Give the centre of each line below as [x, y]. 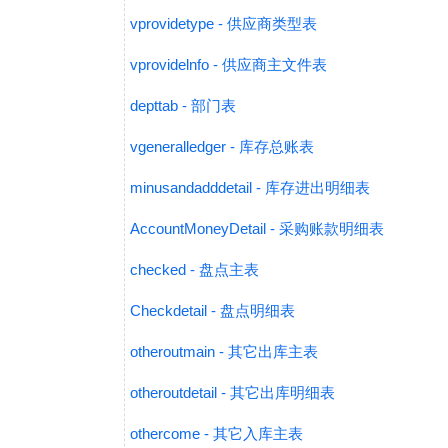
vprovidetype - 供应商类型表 [223, 23]
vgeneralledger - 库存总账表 [222, 146]
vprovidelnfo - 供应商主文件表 [228, 64]
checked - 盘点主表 [194, 269]
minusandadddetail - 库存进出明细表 [250, 187]
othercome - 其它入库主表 [216, 433]
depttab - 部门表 [183, 105]
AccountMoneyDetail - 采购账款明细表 [257, 228]
